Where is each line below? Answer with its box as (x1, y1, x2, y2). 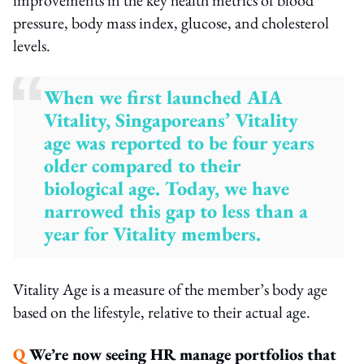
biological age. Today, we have (44, 175, 290, 201)
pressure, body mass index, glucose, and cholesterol (13, 11, 329, 33)
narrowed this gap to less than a (44, 197, 309, 223)
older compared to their (44, 152, 241, 178)
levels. (13, 34, 50, 56)
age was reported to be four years (44, 129, 315, 155)
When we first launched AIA (44, 84, 283, 110)
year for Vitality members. (44, 220, 262, 246)
